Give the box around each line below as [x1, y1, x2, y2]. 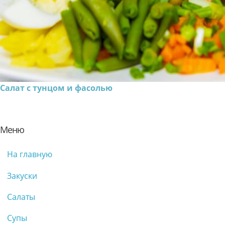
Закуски [7, 170, 37, 181]
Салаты [7, 191, 35, 202]
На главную [7, 149, 52, 160]
